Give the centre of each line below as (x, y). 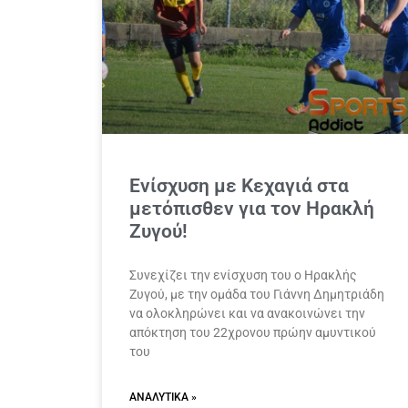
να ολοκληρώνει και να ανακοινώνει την (247, 313)
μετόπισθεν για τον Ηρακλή (252, 208)
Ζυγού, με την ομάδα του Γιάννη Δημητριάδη (257, 294)
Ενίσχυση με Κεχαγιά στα (239, 185)
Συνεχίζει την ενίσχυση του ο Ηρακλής (243, 275)
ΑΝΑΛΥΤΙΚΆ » (163, 397)
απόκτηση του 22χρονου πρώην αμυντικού (253, 332)
